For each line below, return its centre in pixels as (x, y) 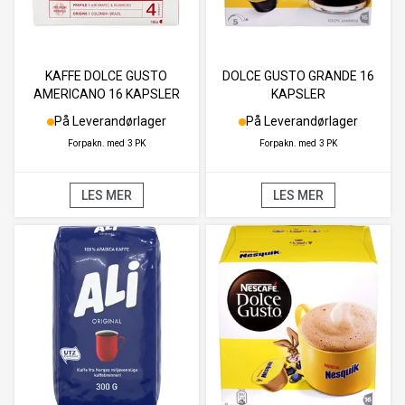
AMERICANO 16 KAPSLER (106, 94)
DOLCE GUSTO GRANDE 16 (299, 76)
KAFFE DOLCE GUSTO (107, 76)
